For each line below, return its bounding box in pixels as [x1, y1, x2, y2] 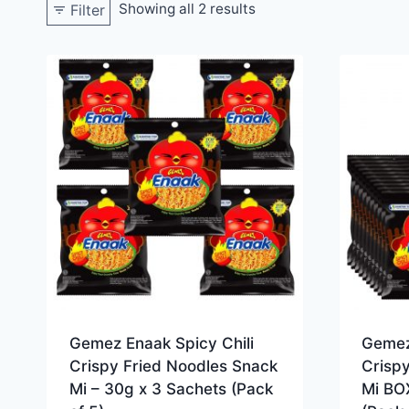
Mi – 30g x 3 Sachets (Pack [68, 380, 273, 399]
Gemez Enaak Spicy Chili [68, 334, 254, 353]
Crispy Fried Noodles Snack [68, 357, 278, 376]
